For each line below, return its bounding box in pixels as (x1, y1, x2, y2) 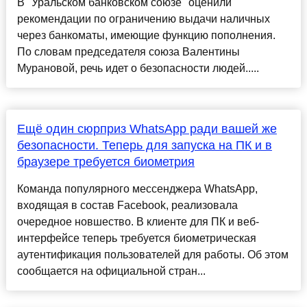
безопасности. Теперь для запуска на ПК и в (16, 138, 272, 153)
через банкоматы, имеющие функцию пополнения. (16, 29, 275, 42)
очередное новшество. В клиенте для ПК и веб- (16, 216, 259, 228)
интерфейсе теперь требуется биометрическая (16, 232, 256, 245)
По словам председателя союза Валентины (16, 46, 240, 58)
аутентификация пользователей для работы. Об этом (16, 249, 288, 261)
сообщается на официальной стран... (16, 265, 206, 278)
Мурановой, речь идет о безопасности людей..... (16, 62, 259, 75)
